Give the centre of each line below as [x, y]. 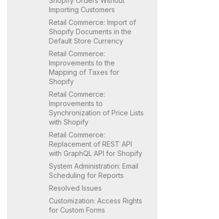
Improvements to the [82, 63]
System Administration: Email [94, 166]
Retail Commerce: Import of [92, 22]
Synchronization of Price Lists [96, 112]
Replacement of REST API [90, 144]
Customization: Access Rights [96, 200]
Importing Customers [82, 9]
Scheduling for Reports [86, 175]
